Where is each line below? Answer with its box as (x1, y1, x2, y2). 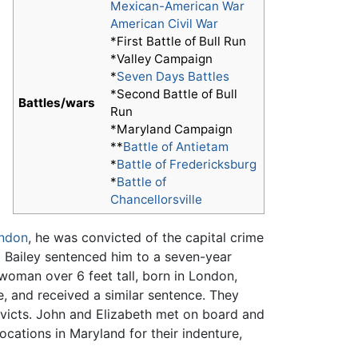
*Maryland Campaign (110, 121, 233, 137)
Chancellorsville (110, 192, 202, 208)
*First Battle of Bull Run (110, 34, 246, 50)
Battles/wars (18, 95, 95, 111)
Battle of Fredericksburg (117, 157, 257, 173)
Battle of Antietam (123, 139, 229, 155)
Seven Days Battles (117, 69, 229, 85)
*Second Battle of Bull (110, 86, 237, 102)
